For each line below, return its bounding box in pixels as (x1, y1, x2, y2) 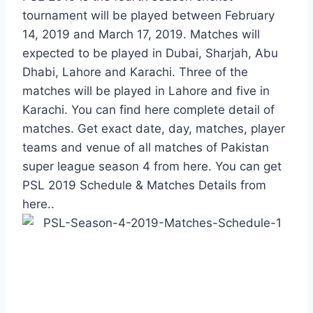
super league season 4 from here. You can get (22, 159, 282, 173)
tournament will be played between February (22, 8, 275, 22)
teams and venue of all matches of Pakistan (22, 140, 269, 154)
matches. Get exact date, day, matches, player (22, 121, 285, 136)
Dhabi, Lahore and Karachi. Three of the (22, 64, 248, 79)
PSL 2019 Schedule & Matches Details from (22, 177, 266, 192)
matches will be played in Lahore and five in (22, 83, 270, 98)
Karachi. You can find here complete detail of (22, 102, 275, 117)
